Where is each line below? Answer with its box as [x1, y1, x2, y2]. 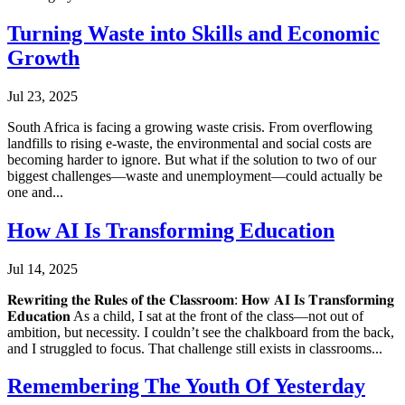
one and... [7, 184, 63, 200]
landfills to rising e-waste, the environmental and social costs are [7, 135, 372, 151]
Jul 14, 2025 [7, 260, 78, 277]
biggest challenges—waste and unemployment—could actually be [7, 167, 382, 184]
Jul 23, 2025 [7, 88, 78, 104]
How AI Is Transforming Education [7, 218, 334, 242]
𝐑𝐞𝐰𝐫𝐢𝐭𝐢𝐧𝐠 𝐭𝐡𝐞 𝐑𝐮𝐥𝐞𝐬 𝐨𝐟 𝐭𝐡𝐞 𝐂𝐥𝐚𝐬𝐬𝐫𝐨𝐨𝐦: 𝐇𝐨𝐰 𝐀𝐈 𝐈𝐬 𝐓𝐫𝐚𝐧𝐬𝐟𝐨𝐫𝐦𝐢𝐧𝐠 [7, 291, 394, 307]
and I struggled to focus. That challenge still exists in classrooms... [7, 340, 382, 356]
